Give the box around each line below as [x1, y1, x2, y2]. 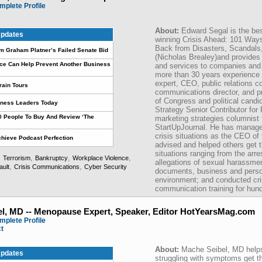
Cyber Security [84, 163, 127, 170]
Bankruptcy [35, 154, 68, 161]
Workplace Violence [73, 154, 129, 161]
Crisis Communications [14, 163, 80, 170]
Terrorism [3, 154, 30, 161]
